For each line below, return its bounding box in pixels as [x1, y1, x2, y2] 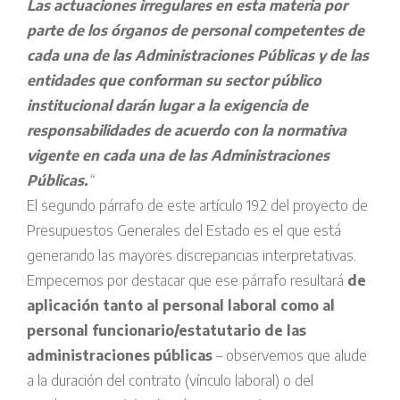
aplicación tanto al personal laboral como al [27, 296, 335, 315]
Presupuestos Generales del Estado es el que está [27, 221, 341, 240]
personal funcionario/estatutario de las [27, 321, 306, 340]
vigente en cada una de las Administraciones [27, 146, 329, 165]
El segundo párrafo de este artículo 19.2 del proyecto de [27, 196, 368, 215]
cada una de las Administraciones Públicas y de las [27, 46, 369, 65]
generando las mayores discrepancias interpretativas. [27, 246, 356, 265]
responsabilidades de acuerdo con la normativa [27, 121, 346, 140]
